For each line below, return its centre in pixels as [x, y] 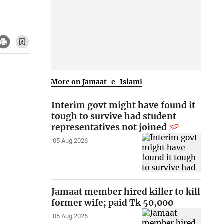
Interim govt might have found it [124, 106]
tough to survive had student [114, 117]
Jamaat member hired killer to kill [126, 192]
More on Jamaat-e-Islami [97, 82]
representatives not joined [109, 128]
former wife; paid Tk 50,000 [113, 203]
